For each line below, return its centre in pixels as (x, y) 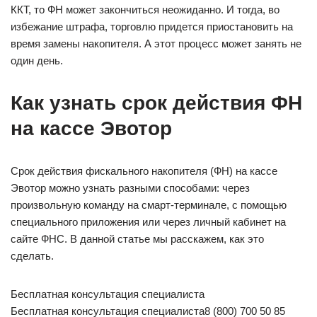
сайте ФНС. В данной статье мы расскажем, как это (137, 239)
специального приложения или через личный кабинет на (148, 222)
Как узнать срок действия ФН (156, 103)
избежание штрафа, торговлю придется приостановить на (152, 27)
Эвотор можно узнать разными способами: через (130, 188)
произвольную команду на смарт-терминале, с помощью (149, 205)
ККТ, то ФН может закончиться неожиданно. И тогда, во (145, 10)
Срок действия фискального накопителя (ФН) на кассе (144, 171)
